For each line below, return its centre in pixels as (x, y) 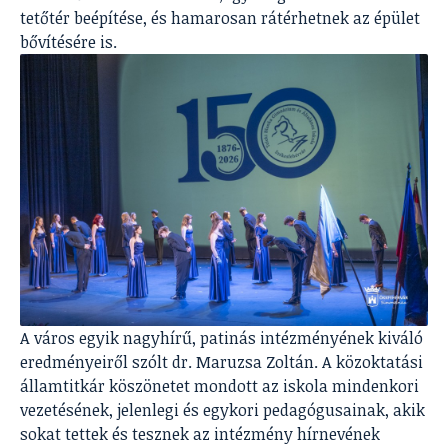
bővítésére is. (68, 42)
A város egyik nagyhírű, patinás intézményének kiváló (221, 337)
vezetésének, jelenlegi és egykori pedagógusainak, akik (222, 409)
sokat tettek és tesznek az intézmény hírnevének (200, 433)
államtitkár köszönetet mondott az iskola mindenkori (219, 385)
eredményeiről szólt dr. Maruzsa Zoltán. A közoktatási (221, 361)
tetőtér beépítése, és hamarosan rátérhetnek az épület (220, 18)
